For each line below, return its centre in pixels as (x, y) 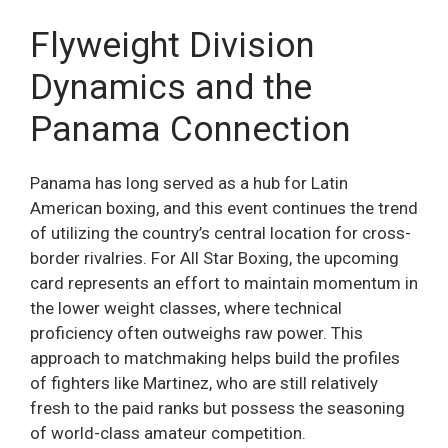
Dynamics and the (171, 88)
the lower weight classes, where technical (186, 308)
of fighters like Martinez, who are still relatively (204, 383)
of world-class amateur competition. (168, 433)
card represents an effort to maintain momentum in (224, 283)
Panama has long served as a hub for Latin (189, 183)
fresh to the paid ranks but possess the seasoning (217, 408)
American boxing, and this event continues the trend (224, 208)
